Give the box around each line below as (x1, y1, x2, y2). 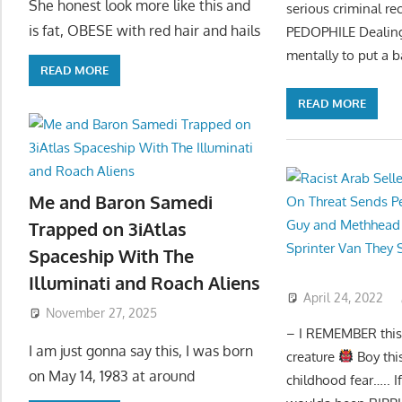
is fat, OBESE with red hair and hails (29, 21, 260, 39)
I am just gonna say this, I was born (29, 341, 253, 360)
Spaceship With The (29, 244, 194, 268)
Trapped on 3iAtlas (29, 217, 187, 241)
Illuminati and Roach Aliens (29, 271, 260, 295)
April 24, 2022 (303, 289, 384, 305)
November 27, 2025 (45, 304, 157, 320)
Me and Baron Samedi (29, 190, 213, 214)
